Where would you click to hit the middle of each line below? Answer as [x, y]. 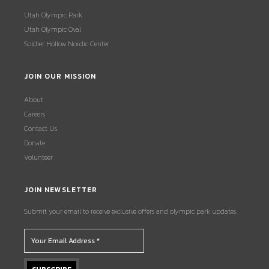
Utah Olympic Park [53, 15]
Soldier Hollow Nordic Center [67, 44]
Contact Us [41, 128]
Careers [35, 114]
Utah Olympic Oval [53, 29]
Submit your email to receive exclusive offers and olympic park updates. [131, 211]
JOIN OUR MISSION [60, 76]
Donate [35, 143]
